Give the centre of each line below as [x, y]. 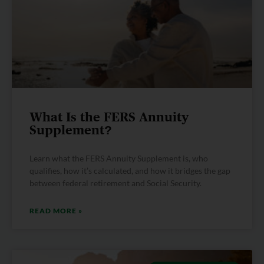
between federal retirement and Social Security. [115, 183]
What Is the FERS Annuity [109, 118]
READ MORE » [56, 211]
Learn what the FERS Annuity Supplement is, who [119, 159]
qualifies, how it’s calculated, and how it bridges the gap [130, 171]
